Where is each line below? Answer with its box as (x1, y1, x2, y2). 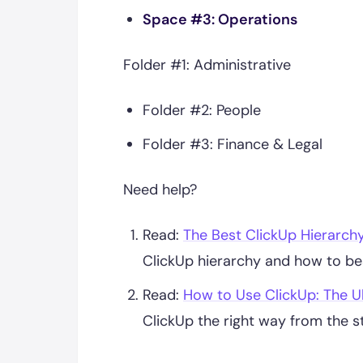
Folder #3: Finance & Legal (143, 135, 322, 154)
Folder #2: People (143, 100, 261, 120)
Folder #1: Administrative (123, 55, 291, 75)
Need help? (123, 180, 197, 199)
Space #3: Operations (143, 10, 297, 29)
